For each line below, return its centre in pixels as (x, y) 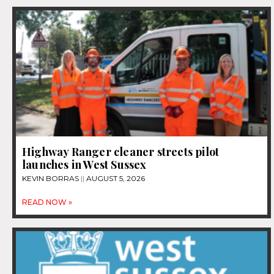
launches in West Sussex (84, 164)
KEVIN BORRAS (51, 178)
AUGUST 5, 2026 (115, 178)
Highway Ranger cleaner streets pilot (121, 151)
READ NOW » (47, 202)
